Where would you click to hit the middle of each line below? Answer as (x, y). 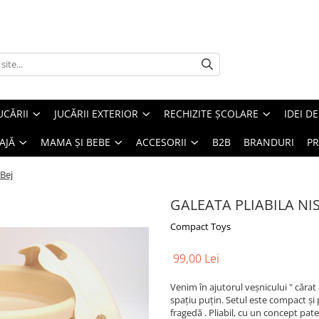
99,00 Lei (196, 258)
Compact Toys (200, 226)
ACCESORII (161, 142)
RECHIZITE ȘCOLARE (211, 114)
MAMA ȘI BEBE (75, 142)
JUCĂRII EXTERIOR (96, 114)
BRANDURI (269, 142)
